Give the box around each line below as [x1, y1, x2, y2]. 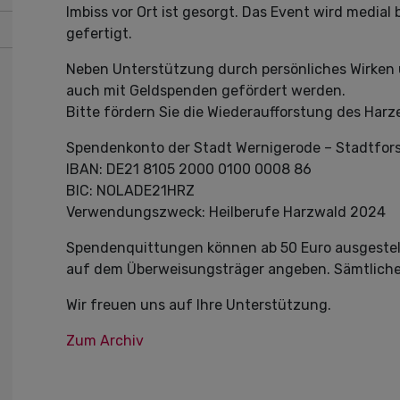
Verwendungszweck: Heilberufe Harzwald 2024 [66, 204, 386, 221]
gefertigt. [66, 25, 132, 42]
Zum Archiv [66, 332, 144, 349]
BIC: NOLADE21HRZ [66, 182, 195, 199]
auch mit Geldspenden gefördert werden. [66, 82, 346, 99]
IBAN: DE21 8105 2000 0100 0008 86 [66, 161, 312, 178]
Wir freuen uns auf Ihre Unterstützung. [66, 296, 331, 313]
